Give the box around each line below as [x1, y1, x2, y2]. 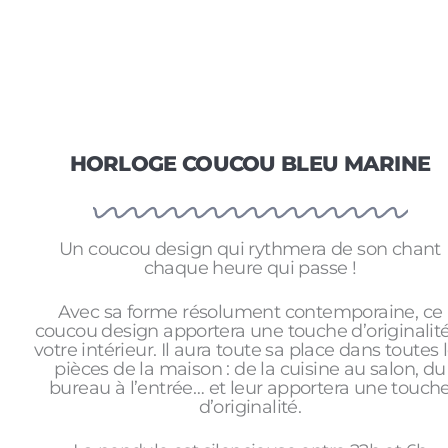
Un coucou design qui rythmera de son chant [59, 237, 441, 260]
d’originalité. [198, 395, 302, 418]
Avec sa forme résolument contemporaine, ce [57, 300, 443, 323]
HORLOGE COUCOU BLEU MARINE [69, 151, 431, 177]
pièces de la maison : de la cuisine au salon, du [54, 357, 446, 380]
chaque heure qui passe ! [143, 256, 357, 279]
